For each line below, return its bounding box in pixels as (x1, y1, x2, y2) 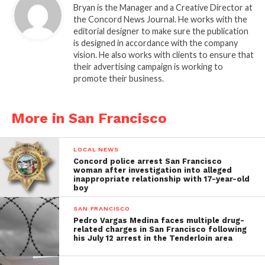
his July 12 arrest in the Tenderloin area (73, 233, 233, 243)
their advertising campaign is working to (73, 61, 223, 72)
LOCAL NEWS (73, 145, 119, 153)
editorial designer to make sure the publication (73, 25, 248, 36)
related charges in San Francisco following (73, 224, 247, 234)
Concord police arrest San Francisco (73, 156, 222, 166)
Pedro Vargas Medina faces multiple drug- (73, 215, 245, 225)
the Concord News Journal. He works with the (73, 14, 247, 24)
